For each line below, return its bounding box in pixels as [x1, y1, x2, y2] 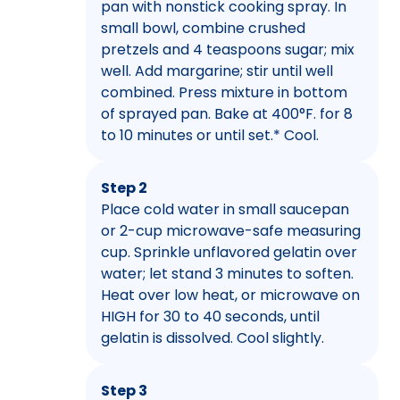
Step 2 [101, 177, 147, 198]
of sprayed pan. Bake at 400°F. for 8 [101, 103, 353, 124]
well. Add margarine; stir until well [101, 60, 333, 81]
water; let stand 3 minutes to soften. [101, 262, 354, 284]
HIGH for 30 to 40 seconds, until [101, 305, 320, 327]
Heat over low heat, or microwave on [101, 284, 360, 305]
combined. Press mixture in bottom [101, 81, 347, 103]
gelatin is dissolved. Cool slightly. [101, 327, 324, 348]
